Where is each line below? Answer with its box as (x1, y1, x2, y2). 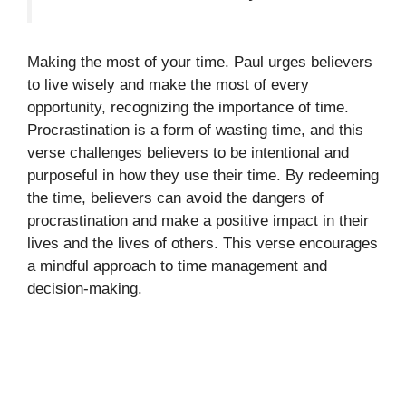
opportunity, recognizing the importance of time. (27, 98, 349, 116)
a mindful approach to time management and (27, 256, 327, 275)
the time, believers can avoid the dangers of (27, 188, 324, 207)
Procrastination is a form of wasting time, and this (27, 121, 363, 139)
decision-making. (27, 279, 142, 297)
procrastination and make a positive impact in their (27, 211, 369, 229)
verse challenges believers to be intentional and (27, 143, 349, 161)
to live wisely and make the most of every (27, 75, 309, 93)
